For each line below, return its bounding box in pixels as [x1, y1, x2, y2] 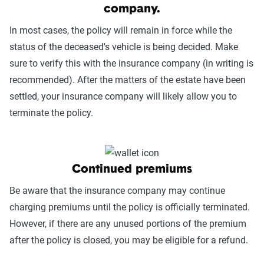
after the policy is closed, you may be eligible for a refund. [9, 235, 248, 246]
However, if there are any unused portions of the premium [9, 218, 246, 230]
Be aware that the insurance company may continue [9, 185, 225, 197]
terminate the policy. [9, 107, 93, 118]
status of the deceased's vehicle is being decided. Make [9, 41, 238, 52]
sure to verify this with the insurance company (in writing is [9, 57, 253, 69]
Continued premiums [72, 164, 192, 176]
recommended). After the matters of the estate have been [9, 74, 246, 85]
